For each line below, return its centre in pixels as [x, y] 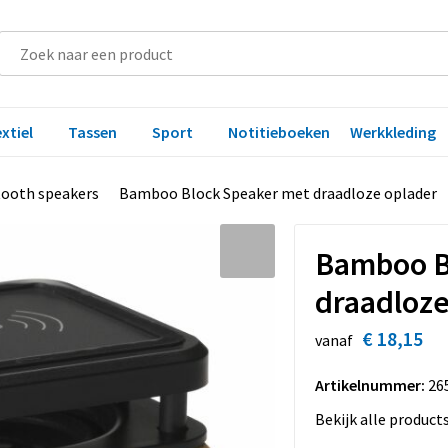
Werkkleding [392, 132]
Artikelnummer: [369, 385]
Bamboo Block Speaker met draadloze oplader [277, 193]
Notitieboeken [278, 132]
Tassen [92, 132]
